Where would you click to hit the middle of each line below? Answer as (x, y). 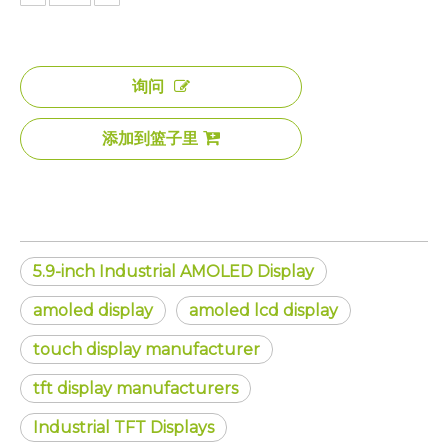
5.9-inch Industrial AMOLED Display (173, 271)
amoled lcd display (263, 310)
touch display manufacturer (146, 349)
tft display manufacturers (135, 388)
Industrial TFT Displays (123, 427)
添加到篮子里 (150, 138)
